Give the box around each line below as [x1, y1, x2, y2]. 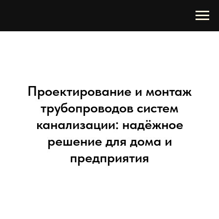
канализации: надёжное [36, 116, 183, 132]
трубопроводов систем [41, 99, 178, 116]
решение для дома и [47, 132, 172, 149]
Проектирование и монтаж [27, 83, 192, 99]
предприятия [70, 149, 149, 166]
